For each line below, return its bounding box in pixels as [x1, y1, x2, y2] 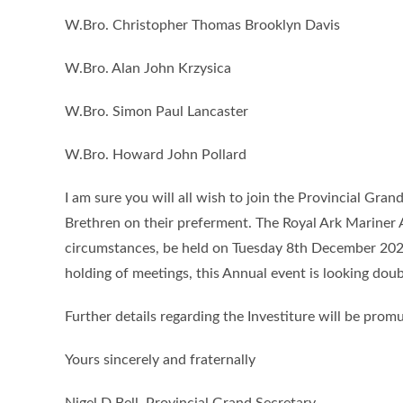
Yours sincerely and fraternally [65, 353, 255, 367]
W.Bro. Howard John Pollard [65, 148, 246, 162]
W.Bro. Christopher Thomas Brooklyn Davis [65, 18, 340, 32]
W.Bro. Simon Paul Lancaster [65, 104, 248, 119]
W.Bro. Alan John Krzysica [65, 61, 231, 76]
